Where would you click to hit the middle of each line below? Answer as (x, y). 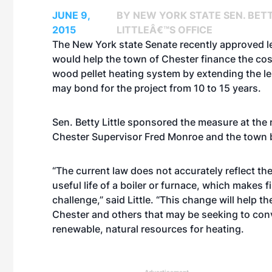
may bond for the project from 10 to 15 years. (157, 88)
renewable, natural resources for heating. (148, 229)
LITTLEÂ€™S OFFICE (165, 30)
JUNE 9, (71, 15)
